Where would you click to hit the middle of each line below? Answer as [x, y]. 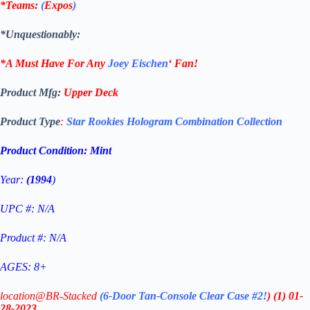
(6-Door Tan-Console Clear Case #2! [183, 295]
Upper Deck [91, 92]
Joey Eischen [138, 63]
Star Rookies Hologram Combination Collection [174, 121]
